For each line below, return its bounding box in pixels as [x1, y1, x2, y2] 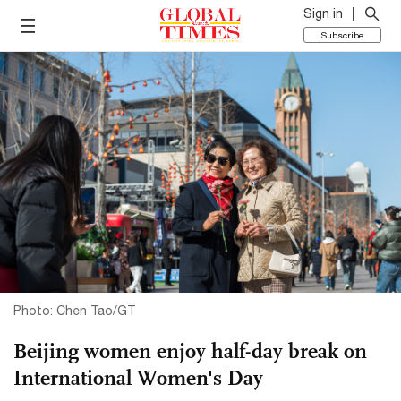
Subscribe [321, 30, 363, 40]
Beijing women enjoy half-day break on [13, 337, 367, 364]
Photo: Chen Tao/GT [13, 303, 136, 318]
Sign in [303, 6, 343, 21]
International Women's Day [13, 363, 263, 391]
